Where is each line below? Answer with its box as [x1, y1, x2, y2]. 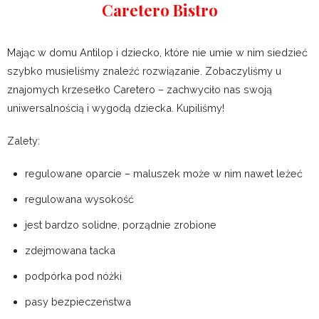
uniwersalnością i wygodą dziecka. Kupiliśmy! [7, 102, 224, 115]
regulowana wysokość [25, 193, 134, 206]
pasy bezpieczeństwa [25, 296, 131, 308]
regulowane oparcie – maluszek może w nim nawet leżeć [25, 167, 303, 180]
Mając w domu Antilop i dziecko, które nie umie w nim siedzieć [7, 46, 308, 59]
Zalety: [7, 135, 40, 147]
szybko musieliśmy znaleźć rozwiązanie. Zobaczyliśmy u [7, 65, 281, 78]
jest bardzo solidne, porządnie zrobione [25, 219, 216, 231]
